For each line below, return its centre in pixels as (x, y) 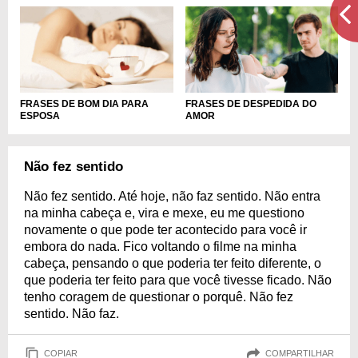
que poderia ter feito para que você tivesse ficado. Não (178, 280)
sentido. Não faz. (72, 313)
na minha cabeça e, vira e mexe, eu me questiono (164, 213)
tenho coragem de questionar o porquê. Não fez (159, 296)
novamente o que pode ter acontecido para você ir (165, 229)
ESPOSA (40, 115)
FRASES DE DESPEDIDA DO (251, 103)
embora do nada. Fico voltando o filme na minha (160, 246)
